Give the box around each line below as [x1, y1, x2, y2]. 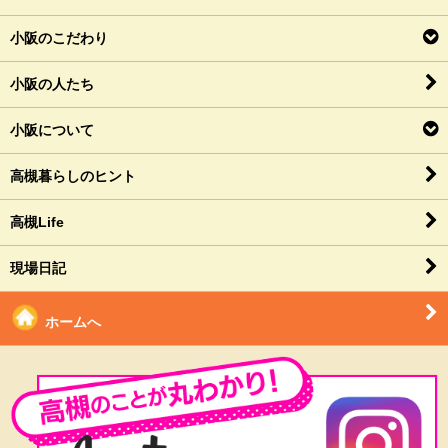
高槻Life [10, 214, 64, 231]
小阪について [10, 122, 94, 139]
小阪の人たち [10, 76, 94, 93]
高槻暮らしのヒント [10, 168, 136, 185]
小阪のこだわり [10, 30, 108, 47]
